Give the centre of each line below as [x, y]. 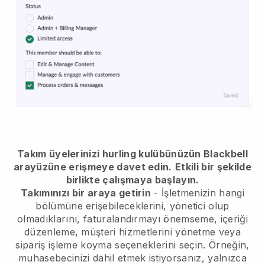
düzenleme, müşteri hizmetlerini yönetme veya [132, 232]
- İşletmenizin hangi [198, 193]
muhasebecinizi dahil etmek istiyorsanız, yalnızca [132, 258]
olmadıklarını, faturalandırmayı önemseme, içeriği [132, 219]
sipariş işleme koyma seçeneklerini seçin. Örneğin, [132, 245]
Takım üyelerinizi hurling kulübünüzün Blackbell [132, 153]
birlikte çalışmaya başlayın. [132, 180]
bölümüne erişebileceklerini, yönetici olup [132, 206]
